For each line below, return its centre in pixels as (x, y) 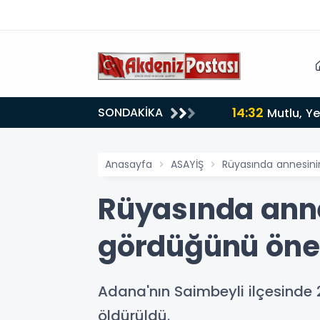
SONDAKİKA (130, 112)
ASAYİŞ (187, 164)
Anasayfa (129, 164)
